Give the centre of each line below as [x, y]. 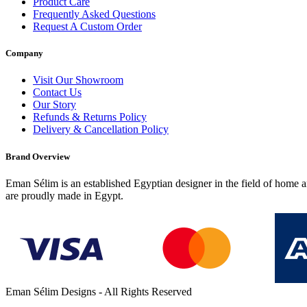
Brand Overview [38, 156]
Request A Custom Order [87, 26]
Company [24, 53]
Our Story [54, 105]
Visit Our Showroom [78, 80]
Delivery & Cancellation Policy [101, 130]
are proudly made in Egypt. [64, 195]
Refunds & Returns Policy [90, 117]
